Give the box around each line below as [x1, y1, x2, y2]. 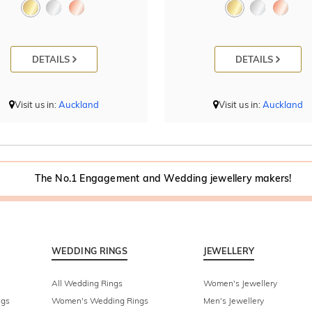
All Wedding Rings [52, 278, 123, 289]
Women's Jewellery [203, 278, 277, 289]
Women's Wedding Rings [52, 295, 148, 306]
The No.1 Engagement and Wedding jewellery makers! [34, 172, 292, 185]
